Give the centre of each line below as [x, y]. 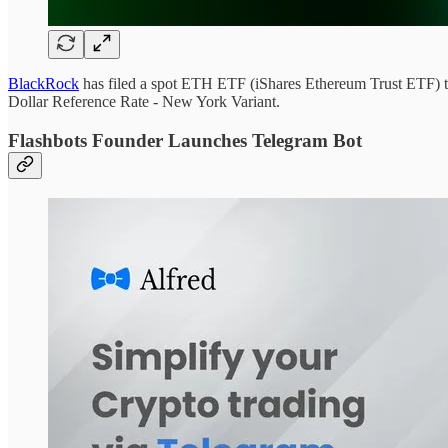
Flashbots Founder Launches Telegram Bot [185, 140]
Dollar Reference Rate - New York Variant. [144, 102]
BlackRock [43, 84]
